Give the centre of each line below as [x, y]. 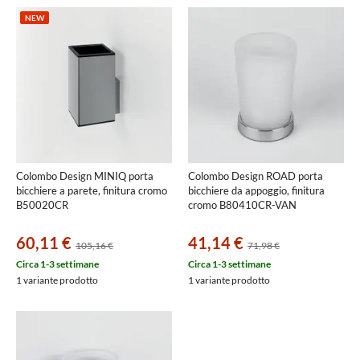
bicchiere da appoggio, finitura [256, 190]
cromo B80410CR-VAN [242, 205]
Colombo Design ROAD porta [256, 176]
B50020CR [42, 205]
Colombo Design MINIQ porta [85, 176]
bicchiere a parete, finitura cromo [92, 190]
